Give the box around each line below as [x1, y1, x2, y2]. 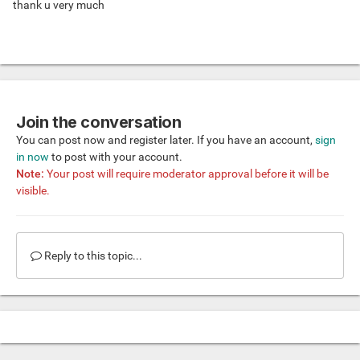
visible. [16, 184, 50, 198]
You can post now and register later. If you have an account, [16, 133, 315, 147]
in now [16, 150, 49, 164]
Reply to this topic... [42, 249, 142, 263]
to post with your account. [49, 150, 182, 164]
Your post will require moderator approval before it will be [44, 167, 329, 181]
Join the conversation [16, 112, 182, 133]
